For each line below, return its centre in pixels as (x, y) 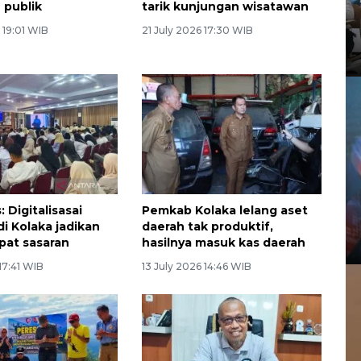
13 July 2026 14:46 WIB (196, 266)
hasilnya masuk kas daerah (223, 242)
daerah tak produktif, (207, 226)
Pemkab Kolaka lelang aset (224, 210)
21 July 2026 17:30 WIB (197, 31)
